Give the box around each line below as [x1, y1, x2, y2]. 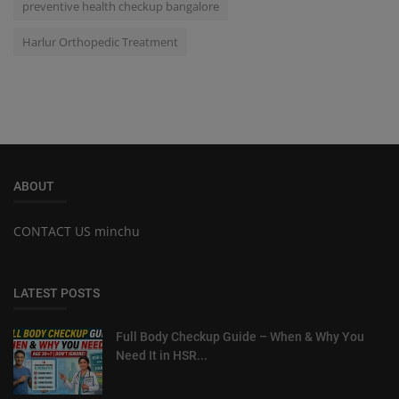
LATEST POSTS [13, 285, 100, 300]
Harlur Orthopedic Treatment [22, 33, 178, 50]
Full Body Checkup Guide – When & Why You [116, 329, 364, 344]
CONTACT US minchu [13, 222, 140, 240]
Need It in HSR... [116, 347, 208, 362]
